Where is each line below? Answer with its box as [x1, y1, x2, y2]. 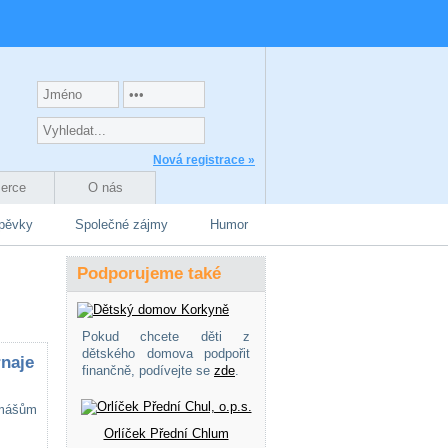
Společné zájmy [75, 217, 168, 232]
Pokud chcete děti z [82, 329, 250, 344]
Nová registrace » [153, 153, 255, 167]
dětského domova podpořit [82, 346, 250, 361]
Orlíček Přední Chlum [103, 426, 229, 441]
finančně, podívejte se [82, 363, 214, 378]
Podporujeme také [77, 264, 221, 283]
